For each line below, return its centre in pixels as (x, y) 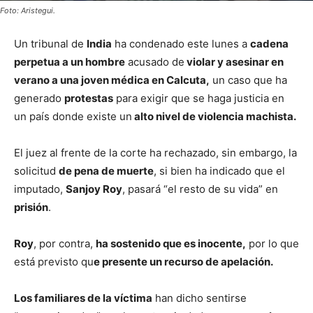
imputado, (40, 189)
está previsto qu (54, 261)
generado (39, 98)
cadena (269, 43)
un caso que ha (248, 80)
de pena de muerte (106, 170)
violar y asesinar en (234, 61)
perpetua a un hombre (70, 61)
